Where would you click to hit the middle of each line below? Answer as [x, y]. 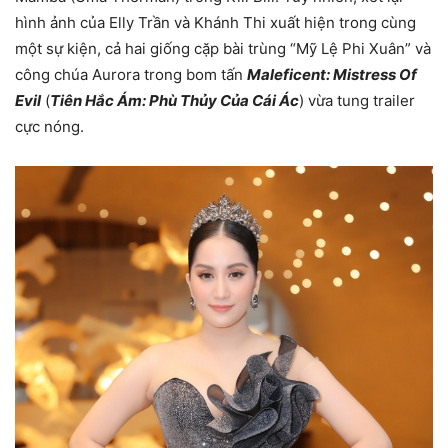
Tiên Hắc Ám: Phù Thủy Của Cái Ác [174, 100]
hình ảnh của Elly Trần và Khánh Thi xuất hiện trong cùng [215, 22]
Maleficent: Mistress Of [332, 74]
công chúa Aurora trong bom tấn [131, 74]
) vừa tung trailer [357, 100]
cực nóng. [49, 126]
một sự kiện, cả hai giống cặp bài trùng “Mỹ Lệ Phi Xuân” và [223, 48]
